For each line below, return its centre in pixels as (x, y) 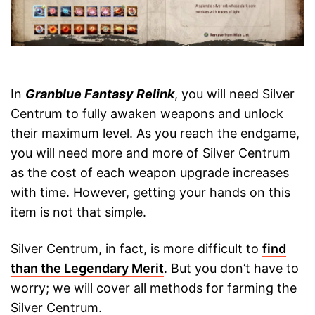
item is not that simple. (78, 212)
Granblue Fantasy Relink (100, 94)
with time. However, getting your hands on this (150, 193)
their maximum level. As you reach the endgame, (155, 134)
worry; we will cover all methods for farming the (154, 288)
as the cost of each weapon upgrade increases (150, 173)
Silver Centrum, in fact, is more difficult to (136, 249)
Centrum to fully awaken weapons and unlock (147, 114)
